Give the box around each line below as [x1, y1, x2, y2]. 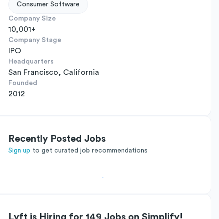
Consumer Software [17, 1, 80, 8]
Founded [8, 80, 37, 87]
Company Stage [8, 37, 61, 44]
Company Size [8, 15, 56, 22]
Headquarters [8, 58, 54, 65]
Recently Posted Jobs [8, 134, 106, 144]
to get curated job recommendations [32, 147, 148, 154]
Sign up [8, 147, 30, 154]
